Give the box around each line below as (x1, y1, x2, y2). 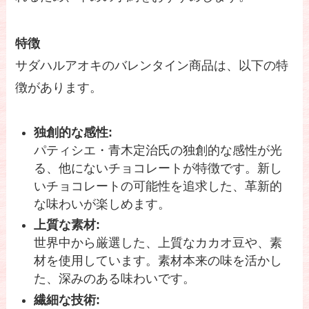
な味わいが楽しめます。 (34, 197, 171, 211)
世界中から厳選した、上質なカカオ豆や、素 (34, 236, 283, 250)
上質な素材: (34, 218, 101, 232)
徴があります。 (15, 80, 103, 94)
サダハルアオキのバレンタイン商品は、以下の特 (15, 58, 289, 72)
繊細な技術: (34, 292, 101, 307)
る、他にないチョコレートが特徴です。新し (34, 161, 283, 175)
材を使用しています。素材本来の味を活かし (34, 254, 283, 268)
